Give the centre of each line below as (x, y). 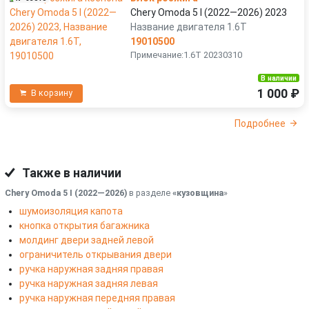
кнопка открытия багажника (84, 226)
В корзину (52, 93)
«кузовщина (198, 193)
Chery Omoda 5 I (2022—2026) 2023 (209, 12)
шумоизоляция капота (71, 211)
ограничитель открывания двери (96, 255)
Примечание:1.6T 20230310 (186, 54)
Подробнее (260, 124)
